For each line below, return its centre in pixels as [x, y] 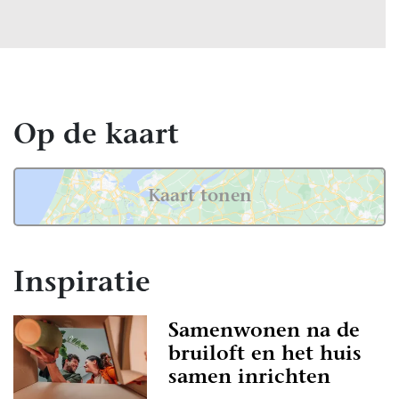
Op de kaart [96, 136]
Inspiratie [82, 284]
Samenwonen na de [264, 332]
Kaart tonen [199, 197]
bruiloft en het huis [265, 355]
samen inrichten [249, 378]
